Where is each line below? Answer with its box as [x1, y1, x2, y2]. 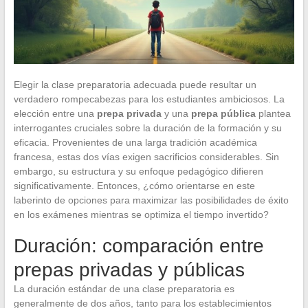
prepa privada [96, 107, 162, 119]
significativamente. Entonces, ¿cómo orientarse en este [13, 179, 255, 191]
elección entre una [13, 107, 97, 119]
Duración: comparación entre [13, 234, 264, 256]
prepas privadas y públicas [13, 258, 245, 280]
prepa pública [190, 107, 256, 119]
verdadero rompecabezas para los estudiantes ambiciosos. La [13, 93, 285, 104]
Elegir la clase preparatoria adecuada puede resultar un [13, 78, 256, 90]
